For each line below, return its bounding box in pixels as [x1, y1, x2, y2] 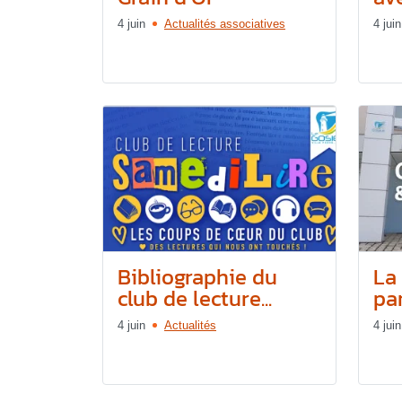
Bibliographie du [118, 260, 277, 293]
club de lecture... [118, 282, 272, 314]
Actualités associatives [164, 16, 285, 31]
